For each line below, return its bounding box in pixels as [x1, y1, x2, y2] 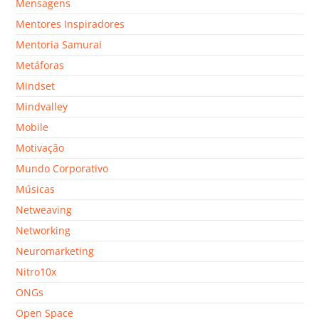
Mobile [16, 120, 49, 135]
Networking [16, 224, 71, 238]
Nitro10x [16, 265, 57, 279]
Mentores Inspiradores [16, 17, 125, 31]
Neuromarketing [16, 244, 95, 258]
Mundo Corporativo [16, 162, 109, 176]
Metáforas [16, 58, 65, 73]
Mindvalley [16, 100, 68, 114]
